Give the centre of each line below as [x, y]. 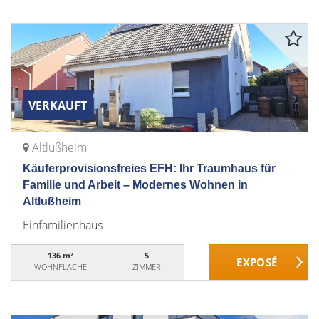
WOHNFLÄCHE [60, 267]
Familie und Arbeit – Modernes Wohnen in [135, 185]
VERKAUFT [58, 105]
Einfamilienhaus [63, 225]
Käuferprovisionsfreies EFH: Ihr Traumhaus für [149, 168]
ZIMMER [147, 267]
